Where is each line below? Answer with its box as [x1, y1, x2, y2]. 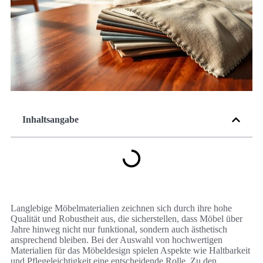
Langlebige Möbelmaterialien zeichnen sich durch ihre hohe [11, 203, 232, 214]
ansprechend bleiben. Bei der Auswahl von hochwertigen [11, 235, 222, 245]
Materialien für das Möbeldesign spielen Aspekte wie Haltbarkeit [11, 245, 250, 256]
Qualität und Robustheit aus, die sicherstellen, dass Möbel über [11, 214, 242, 224]
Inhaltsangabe [22, 114, 79, 125]
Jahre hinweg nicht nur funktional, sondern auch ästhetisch [11, 224, 227, 235]
